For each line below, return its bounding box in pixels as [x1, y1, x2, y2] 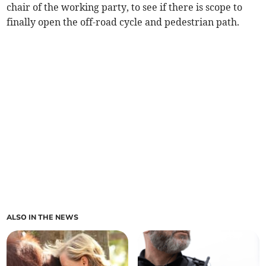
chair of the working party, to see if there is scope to [7, 1, 243, 14]
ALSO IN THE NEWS [7, 213, 79, 223]
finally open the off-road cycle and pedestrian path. [7, 16, 240, 28]
